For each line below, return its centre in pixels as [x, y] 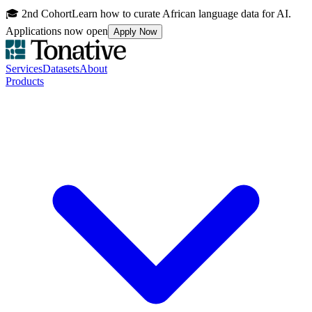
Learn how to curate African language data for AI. [181, 14]
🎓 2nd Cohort [39, 14]
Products [25, 81]
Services [24, 69]
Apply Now [135, 32]
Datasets [61, 69]
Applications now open [57, 31]
